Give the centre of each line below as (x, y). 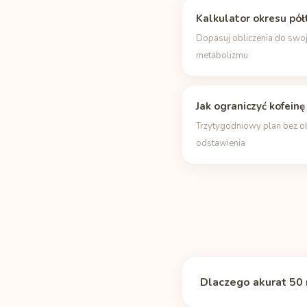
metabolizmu (222, 56)
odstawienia (221, 143)
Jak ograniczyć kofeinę (250, 106)
